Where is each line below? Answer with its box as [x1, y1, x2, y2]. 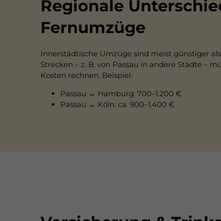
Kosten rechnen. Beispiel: [40, 71, 132, 80]
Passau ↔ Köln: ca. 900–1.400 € [60, 100, 175, 110]
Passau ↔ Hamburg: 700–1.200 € [60, 89, 182, 99]
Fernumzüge [40, 18, 146, 37]
